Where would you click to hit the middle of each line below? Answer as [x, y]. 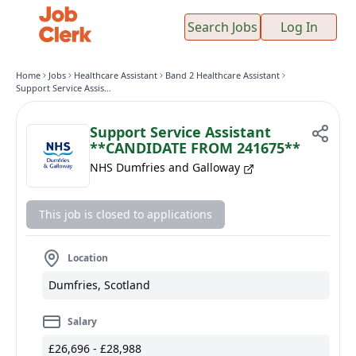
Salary [82, 321]
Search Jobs [222, 27]
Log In [299, 27]
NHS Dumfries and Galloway [165, 167]
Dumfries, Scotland [99, 285]
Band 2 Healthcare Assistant [222, 75]
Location [88, 258]
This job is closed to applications [126, 214]
